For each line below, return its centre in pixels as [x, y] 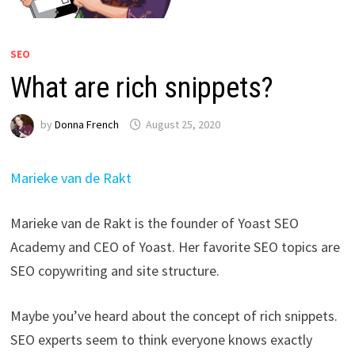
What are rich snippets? [141, 88]
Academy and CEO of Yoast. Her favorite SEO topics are [175, 246]
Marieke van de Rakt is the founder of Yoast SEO [154, 223]
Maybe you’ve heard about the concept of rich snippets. [174, 315]
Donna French [86, 125]
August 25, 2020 [183, 125]
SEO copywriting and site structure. [115, 270]
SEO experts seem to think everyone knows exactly [161, 339]
